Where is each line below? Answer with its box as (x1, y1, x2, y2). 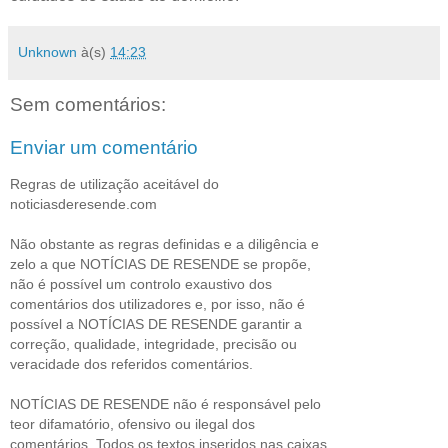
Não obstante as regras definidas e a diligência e (10, 235, 319, 252)
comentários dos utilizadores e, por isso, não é (10, 295, 305, 312)
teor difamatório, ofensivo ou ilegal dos (10, 415, 255, 432)
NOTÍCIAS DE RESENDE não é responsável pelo (10, 395, 321, 412)
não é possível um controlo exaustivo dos (10, 275, 272, 292)
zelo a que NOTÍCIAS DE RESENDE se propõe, (10, 255, 311, 272)
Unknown (18, 43, 77, 60)
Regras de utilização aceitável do (10, 175, 219, 192)
